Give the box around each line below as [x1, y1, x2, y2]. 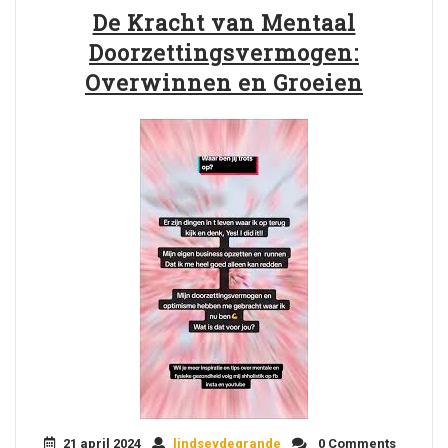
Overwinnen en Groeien [85, 68, 363, 97]
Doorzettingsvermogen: [89, 38, 359, 67]
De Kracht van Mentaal [92, 8, 356, 37]
